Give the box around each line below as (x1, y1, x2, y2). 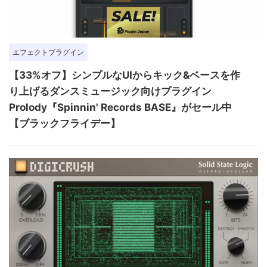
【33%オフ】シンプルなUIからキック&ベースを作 (9, 69, 240, 81)
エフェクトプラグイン (13, 47, 84, 57)
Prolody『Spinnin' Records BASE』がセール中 (9, 101, 232, 113)
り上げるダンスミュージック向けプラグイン (9, 85, 212, 97)
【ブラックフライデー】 (9, 117, 120, 129)
